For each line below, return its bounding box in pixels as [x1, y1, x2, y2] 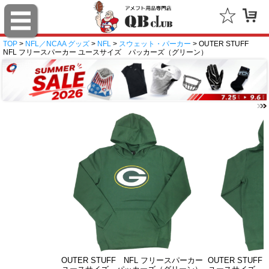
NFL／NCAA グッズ [25, 40, 89, 49]
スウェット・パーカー [119, 40, 191, 49]
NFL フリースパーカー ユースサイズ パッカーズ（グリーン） [3, 48, 208, 57]
